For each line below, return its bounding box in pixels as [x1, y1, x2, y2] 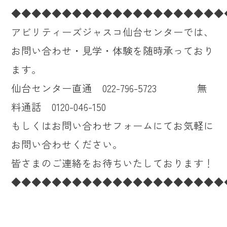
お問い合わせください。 [11, 137, 123, 152]
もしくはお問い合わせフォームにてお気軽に [11, 118, 214, 133]
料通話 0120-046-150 [11, 99, 106, 115]
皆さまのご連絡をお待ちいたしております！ [11, 156, 214, 171]
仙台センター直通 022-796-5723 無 [11, 81, 208, 96]
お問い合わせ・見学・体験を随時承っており [11, 43, 214, 58]
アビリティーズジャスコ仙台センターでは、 [11, 24, 214, 40]
